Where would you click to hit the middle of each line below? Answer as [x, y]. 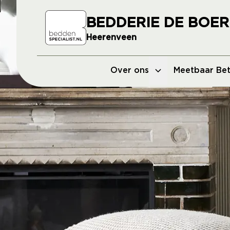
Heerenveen [111, 38]
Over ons [130, 70]
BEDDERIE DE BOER [158, 23]
